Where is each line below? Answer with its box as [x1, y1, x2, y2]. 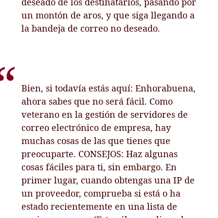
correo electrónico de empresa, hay [21, 121, 171, 133]
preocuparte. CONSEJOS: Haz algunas [21, 147, 178, 160]
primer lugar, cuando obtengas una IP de [21, 174, 195, 186]
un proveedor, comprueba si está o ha [21, 187, 181, 199]
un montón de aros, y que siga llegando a [21, 9, 195, 21]
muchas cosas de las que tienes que [21, 134, 171, 146]
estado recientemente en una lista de [21, 200, 178, 212]
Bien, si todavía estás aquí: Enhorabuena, [21, 82, 196, 94]
